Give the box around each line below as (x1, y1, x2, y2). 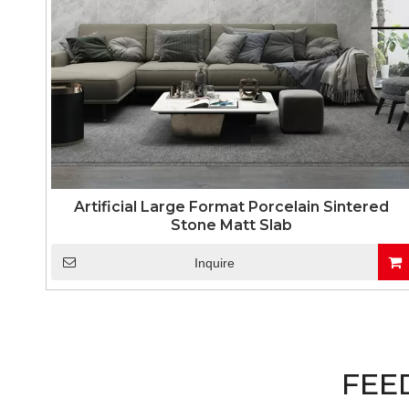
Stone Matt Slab (171, 216, 293, 234)
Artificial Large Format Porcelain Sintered (74, 198, 390, 215)
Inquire (194, 256, 235, 270)
